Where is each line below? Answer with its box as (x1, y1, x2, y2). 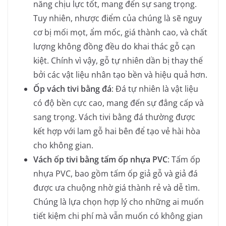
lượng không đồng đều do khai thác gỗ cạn (33, 40, 195, 52)
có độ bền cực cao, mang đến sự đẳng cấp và (33, 97, 204, 108)
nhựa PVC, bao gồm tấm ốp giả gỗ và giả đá (33, 167, 198, 179)
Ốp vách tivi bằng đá (33, 83, 111, 94)
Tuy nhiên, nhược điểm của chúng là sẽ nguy (33, 12, 202, 24)
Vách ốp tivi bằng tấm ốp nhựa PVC (33, 153, 167, 165)
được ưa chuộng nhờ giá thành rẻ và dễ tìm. (33, 182, 200, 193)
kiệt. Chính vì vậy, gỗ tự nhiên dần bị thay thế (33, 54, 203, 66)
